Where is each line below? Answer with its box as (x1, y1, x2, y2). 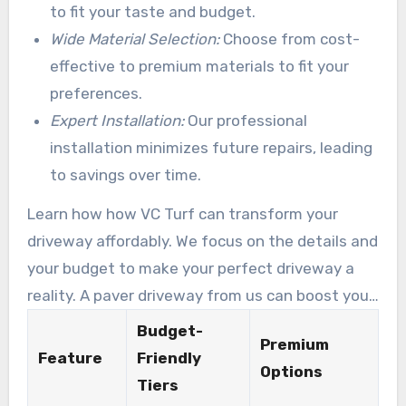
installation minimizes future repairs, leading (50, 138, 373, 157)
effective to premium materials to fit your (50, 56, 350, 75)
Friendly (136, 348, 201, 367)
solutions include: (26, 29, 153, 48)
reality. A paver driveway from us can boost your (26, 285, 374, 304)
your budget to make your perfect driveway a (26, 258, 354, 277)
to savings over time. (50, 165, 202, 184)
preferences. (50, 83, 143, 102)
